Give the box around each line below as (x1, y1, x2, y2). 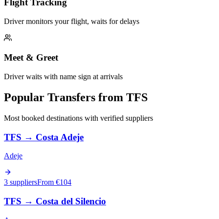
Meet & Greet (4, 52, 58, 63)
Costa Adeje (36, 131, 84, 142)
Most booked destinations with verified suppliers (4, 113, 153, 122)
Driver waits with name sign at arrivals (4, 72, 123, 81)
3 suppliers (4, 178, 37, 187)
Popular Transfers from (4, 91, 126, 104)
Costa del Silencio (36, 196, 106, 207)
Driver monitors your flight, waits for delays (4, 17, 139, 25)
